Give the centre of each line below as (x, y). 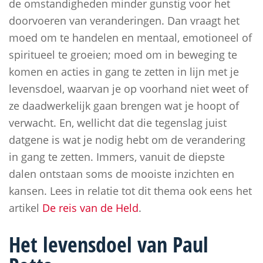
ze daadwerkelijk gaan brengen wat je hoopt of (124, 106)
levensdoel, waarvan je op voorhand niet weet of (129, 89)
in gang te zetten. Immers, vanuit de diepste (117, 157)
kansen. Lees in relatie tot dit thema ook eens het (130, 191)
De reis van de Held (90, 208)
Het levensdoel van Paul (109, 245)
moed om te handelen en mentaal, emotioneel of (130, 38)
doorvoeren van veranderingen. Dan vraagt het (124, 21)
